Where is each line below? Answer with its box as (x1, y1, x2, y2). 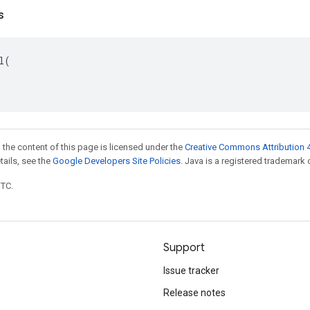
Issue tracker (163, 265, 219, 276)
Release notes (163, 287, 226, 298)
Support (163, 241, 205, 255)
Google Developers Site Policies (53, 156, 181, 166)
